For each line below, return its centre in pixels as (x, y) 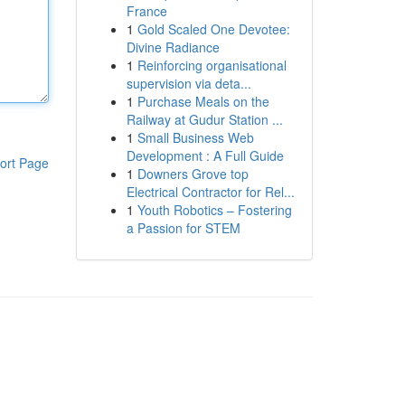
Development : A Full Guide (205, 155)
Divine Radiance (173, 47)
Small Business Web (195, 137)
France (146, 11)
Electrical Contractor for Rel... (210, 192)
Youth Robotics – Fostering (214, 210)
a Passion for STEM (183, 228)
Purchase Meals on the (203, 101)
